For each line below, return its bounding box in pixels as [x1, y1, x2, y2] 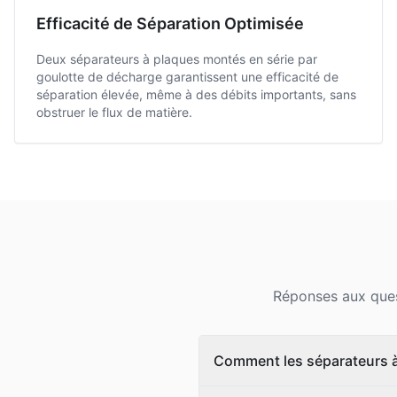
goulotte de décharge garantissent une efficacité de [36, 69, 339, 84]
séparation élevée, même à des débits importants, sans [36, 87, 356, 102]
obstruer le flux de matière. [36, 105, 192, 120]
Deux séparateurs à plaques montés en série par [36, 51, 317, 66]
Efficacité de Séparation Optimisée [36, 14, 304, 33]
